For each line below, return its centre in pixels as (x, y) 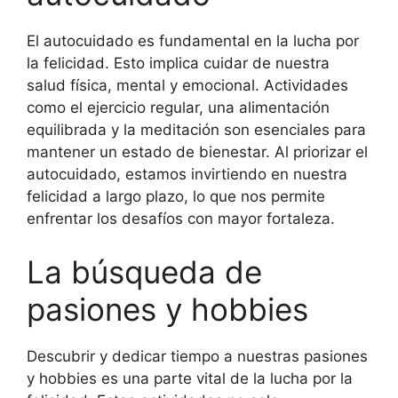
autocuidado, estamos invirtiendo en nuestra (187, 174)
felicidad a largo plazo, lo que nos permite (176, 196)
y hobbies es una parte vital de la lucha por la (190, 378)
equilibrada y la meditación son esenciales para (196, 130)
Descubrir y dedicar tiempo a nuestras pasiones (197, 356)
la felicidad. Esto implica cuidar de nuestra (178, 63)
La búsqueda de (144, 271)
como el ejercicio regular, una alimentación (178, 107)
